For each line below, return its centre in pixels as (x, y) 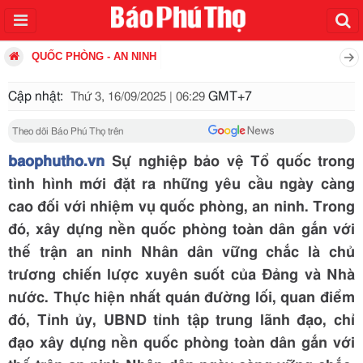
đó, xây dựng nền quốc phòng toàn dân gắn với (181, 230)
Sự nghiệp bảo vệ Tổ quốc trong (230, 162)
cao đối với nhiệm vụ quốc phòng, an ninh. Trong (181, 207)
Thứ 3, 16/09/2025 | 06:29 (138, 97)
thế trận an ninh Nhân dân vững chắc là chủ (181, 253)
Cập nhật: (37, 96)
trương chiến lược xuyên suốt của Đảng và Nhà (181, 275)
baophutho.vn (56, 162)
